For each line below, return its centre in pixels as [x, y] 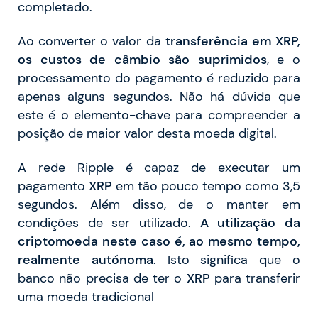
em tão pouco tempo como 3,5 [206, 186]
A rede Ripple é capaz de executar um [159, 167]
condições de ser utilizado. [109, 223]
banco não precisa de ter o [102, 278]
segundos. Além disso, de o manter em [159, 204]
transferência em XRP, [233, 41]
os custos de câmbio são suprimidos [142, 59]
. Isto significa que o [227, 259]
